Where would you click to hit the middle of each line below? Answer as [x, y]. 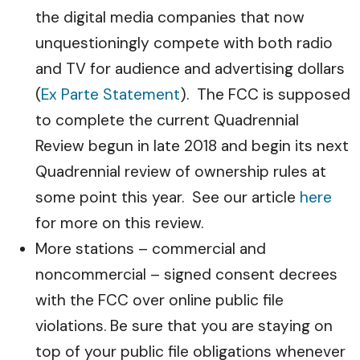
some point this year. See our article [168, 197]
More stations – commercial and [151, 249]
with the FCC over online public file [160, 300]
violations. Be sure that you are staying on [184, 326]
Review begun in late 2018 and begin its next [192, 146]
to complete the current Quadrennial [167, 120]
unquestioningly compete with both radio [184, 43]
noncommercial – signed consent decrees [186, 274]
